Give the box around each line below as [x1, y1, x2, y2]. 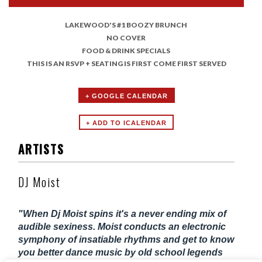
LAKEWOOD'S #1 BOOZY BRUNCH [64, 20, 188, 29]
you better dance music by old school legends [18, 247, 223, 257]
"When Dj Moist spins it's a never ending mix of [18, 208, 226, 219]
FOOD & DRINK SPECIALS [81, 46, 171, 55]
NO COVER [106, 33, 147, 42]
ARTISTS [18, 140, 64, 158]
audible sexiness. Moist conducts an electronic [18, 221, 226, 232]
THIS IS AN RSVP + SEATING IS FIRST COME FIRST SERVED [26, 58, 226, 68]
